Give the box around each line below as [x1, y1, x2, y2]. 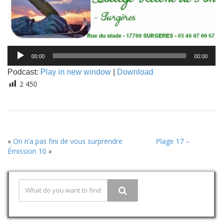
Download [117, 67, 153, 76]
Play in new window [40, 67, 111, 76]
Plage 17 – [155, 136, 190, 146]
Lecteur [7, 45, 31, 55]
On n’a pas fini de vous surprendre [13, 136, 122, 146]
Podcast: [7, 67, 40, 76]
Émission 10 [7, 146, 46, 156]
